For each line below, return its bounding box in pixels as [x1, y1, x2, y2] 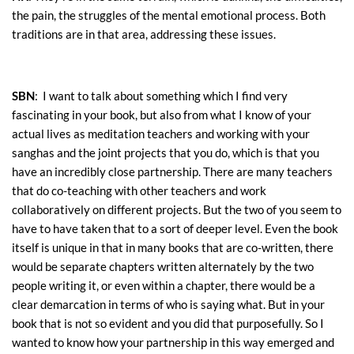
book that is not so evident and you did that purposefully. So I [12, 316, 324, 331]
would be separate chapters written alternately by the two [12, 259, 314, 274]
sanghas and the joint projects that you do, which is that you [12, 145, 319, 160]
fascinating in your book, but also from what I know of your [12, 107, 311, 122]
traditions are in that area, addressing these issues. [12, 27, 276, 42]
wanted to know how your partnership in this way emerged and [12, 335, 334, 350]
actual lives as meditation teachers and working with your [12, 126, 310, 141]
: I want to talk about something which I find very [35, 88, 288, 104]
